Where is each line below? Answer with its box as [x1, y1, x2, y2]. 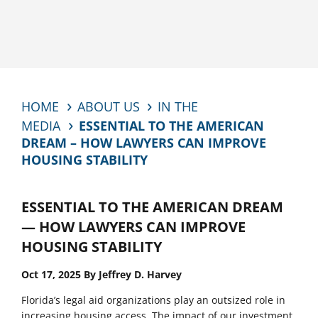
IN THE [158, 98, 198, 115]
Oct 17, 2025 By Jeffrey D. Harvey [21, 268, 182, 281]
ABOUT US [77, 98, 140, 115]
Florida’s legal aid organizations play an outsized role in [21, 293, 285, 307]
